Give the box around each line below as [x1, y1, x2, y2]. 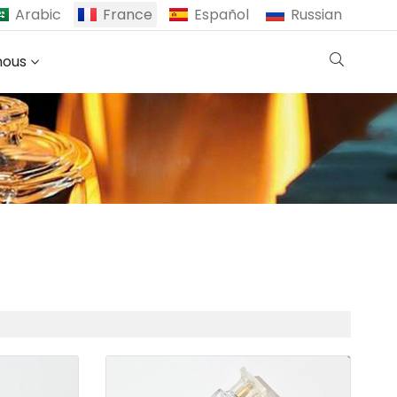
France [103, 4, 152, 25]
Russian [291, 4, 342, 25]
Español [194, 4, 249, 25]
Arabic [15, 4, 61, 25]
